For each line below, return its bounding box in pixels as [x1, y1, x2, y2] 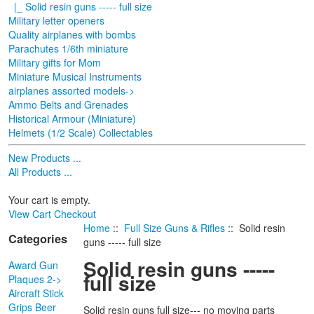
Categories [8, 231, 67, 247]
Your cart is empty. [8, 192, 90, 207]
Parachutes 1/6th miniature [8, 41, 128, 55]
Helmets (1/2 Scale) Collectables [8, 125, 153, 139]
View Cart [8, 206, 51, 221]
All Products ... [8, 164, 72, 179]
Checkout [54, 206, 96, 221]
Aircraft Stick [8, 285, 64, 300]
